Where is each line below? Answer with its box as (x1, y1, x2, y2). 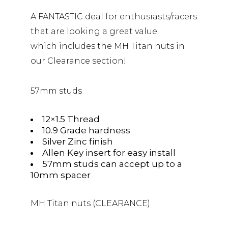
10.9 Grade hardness (42, 125, 130, 135)
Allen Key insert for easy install (42, 147, 176, 158)
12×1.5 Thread (42, 113, 100, 124)
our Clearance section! (31, 55, 126, 66)
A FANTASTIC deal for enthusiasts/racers (31, 11, 197, 21)
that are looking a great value (31, 26, 157, 36)
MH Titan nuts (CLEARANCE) (31, 198, 150, 208)
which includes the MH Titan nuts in (31, 41, 185, 51)
